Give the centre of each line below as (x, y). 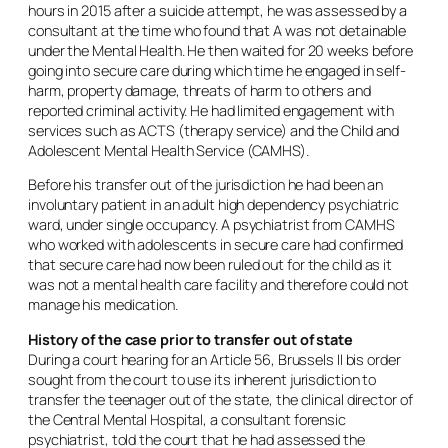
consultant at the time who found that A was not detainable (217, 30)
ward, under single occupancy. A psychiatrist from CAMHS (211, 224)
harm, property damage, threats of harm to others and (199, 90)
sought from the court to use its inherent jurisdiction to (202, 379)
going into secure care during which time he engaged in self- (217, 70)
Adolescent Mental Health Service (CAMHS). (168, 150)
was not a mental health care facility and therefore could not (218, 284)
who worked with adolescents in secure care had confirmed (216, 244)
